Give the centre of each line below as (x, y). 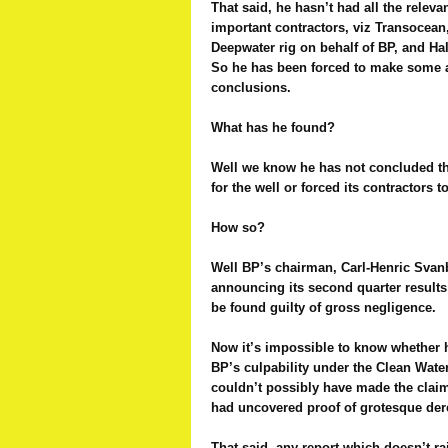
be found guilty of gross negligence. (323, 307)
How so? (238, 227)
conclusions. (251, 87)
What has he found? (273, 127)
